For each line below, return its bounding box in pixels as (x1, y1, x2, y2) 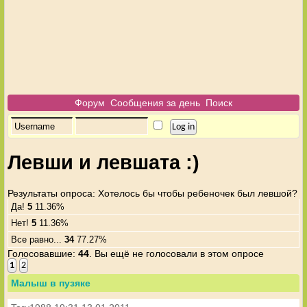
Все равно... (11, 234, 65, 245)
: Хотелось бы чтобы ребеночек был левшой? (93, 187, 298, 199)
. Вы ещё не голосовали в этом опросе (89, 247, 265, 259)
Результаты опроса (8, 187, 93, 199)
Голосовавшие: (8, 247, 79, 259)
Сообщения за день (110, 97, 200, 108)
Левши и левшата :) (8, 151, 200, 174)
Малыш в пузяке (11, 277, 91, 288)
